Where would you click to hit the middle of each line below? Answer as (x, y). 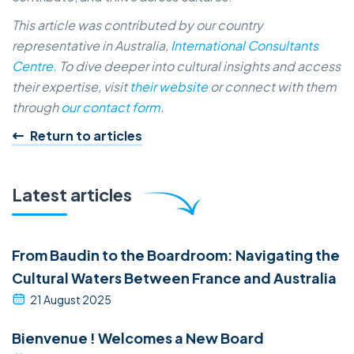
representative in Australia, (91, 45)
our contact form (111, 107)
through (36, 107)
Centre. (34, 66)
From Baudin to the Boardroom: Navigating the (176, 254)
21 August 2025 (71, 299)
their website (168, 86)
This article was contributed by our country (137, 24)
